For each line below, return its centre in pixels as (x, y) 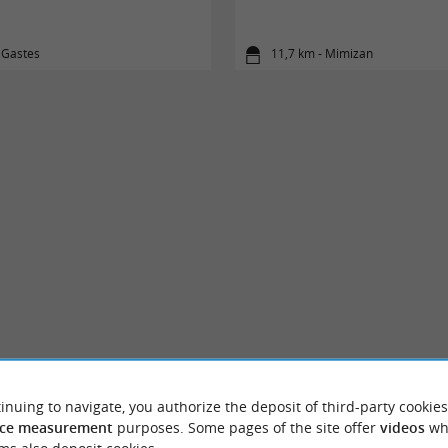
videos (402, 427)
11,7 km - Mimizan (322, 54)
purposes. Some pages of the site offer (246, 427)
